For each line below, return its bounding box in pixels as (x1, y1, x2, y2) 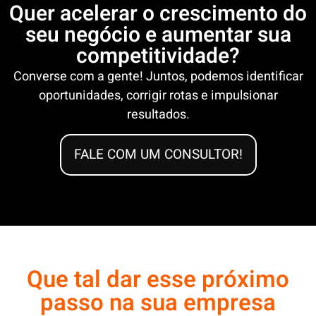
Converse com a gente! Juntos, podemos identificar (13, 66, 303, 86)
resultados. (126, 104, 190, 124)
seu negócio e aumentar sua (25, 19, 291, 51)
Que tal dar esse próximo (27, 262, 289, 298)
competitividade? (76, 40, 240, 72)
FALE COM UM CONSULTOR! (73, 145, 243, 165)
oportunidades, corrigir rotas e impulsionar (38, 85, 278, 105)
